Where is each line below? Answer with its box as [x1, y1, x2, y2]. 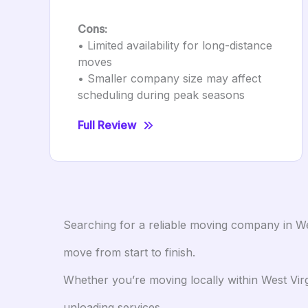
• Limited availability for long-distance [78, 38, 272, 52]
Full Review [78, 118, 136, 132]
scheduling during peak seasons [78, 88, 245, 102]
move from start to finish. [63, 245, 195, 259]
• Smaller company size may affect [78, 71, 261, 85]
